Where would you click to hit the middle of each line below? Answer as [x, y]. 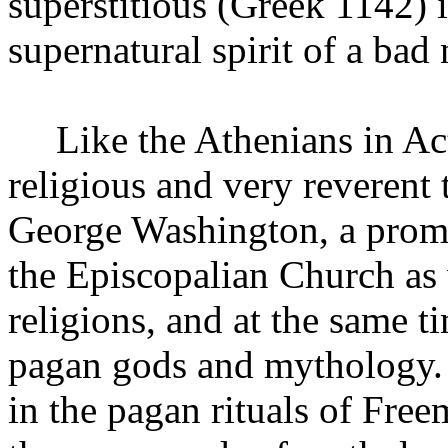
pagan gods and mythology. [225, 365]
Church [337, 275]
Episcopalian [167, 275]
